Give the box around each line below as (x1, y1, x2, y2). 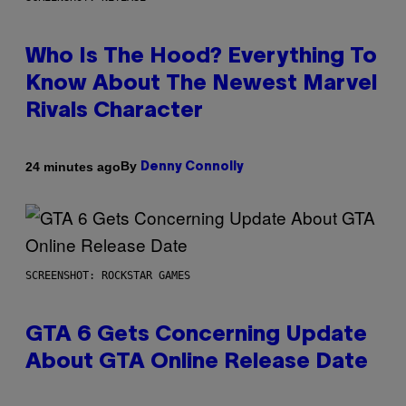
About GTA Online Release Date (25, 353, 368, 373)
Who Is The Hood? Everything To (25, 47, 377, 68)
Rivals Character (25, 101, 203, 122)
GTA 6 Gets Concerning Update (25, 325, 367, 346)
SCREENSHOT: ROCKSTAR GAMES (25, 269, 190, 283)
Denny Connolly (140, 161, 244, 174)
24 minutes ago (25, 159, 121, 174)
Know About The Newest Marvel (25, 74, 377, 95)
